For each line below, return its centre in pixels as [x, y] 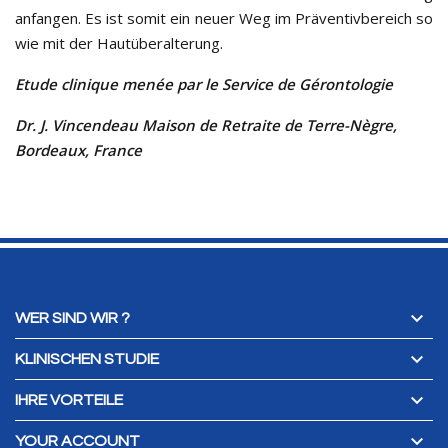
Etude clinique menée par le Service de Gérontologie [206, 84]
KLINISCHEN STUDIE [87, 359]
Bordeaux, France [78, 150]
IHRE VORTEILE [69, 400]
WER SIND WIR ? [72, 318]
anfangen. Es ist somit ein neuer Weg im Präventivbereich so [224, 18]
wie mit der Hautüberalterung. [119, 43]
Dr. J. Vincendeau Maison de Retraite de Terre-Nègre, [206, 125]
